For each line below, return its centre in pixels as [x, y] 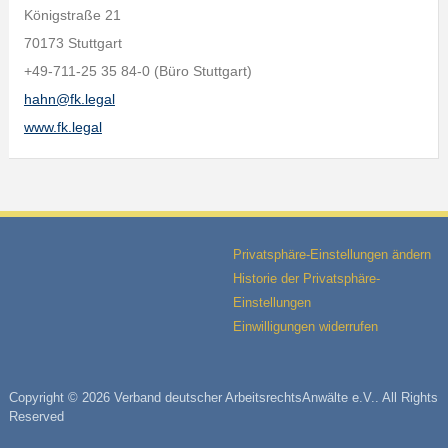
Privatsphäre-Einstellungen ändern [331, 254]
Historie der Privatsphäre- [306, 278]
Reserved [36, 416]
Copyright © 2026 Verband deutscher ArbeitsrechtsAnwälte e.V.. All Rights [223, 397]
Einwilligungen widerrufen [305, 326]
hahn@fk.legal [69, 99]
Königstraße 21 [72, 15]
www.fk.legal [62, 127]
